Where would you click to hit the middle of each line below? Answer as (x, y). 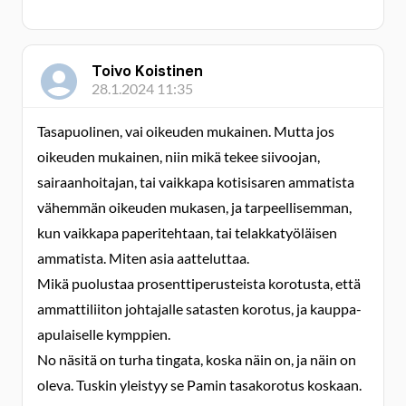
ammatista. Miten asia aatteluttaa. (143, 258)
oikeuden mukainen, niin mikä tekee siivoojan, (179, 156)
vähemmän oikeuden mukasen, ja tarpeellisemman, (194, 207)
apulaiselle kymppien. (104, 334)
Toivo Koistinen (147, 71)
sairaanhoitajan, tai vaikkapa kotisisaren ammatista (196, 182)
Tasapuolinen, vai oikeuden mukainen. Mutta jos (186, 131)
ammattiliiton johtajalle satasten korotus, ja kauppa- (199, 309)
